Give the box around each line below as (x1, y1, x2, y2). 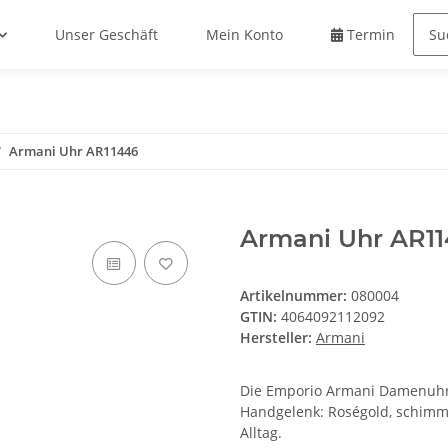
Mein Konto (206, 25, 284, 45)
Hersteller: (240, 328, 312, 348)
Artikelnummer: (240, 286, 351, 306)
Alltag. (240, 423, 282, 443)
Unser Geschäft (55, 25, 159, 45)
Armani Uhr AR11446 (9, 142, 138, 161)
